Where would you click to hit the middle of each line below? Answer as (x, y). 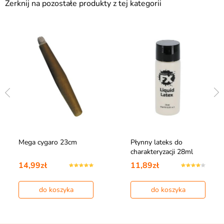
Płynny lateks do (156, 142)
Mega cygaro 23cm (48, 142)
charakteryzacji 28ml (162, 152)
